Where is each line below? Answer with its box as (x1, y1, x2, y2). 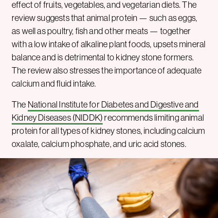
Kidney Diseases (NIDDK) (12, 112, 103, 124)
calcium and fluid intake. (12, 78, 96, 90)
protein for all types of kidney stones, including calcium (12, 125, 205, 137)
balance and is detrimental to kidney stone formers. (12, 52, 194, 63)
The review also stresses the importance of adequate (12, 65, 202, 76)
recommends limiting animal (103, 112, 204, 124)
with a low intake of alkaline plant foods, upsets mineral (12, 38, 206, 50)
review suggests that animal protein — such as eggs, (12, 12, 198, 24)
